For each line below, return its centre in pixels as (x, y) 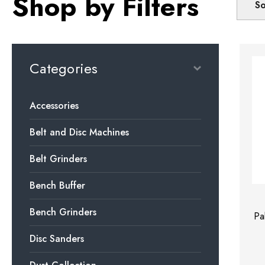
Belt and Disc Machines (79, 132)
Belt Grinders (58, 159)
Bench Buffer (57, 185)
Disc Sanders (57, 238)
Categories (64, 68)
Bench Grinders (63, 212)
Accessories (54, 105)
